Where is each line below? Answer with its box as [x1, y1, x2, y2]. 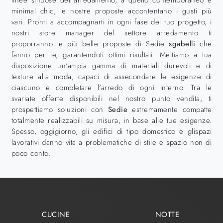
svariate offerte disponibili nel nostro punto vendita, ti [11, 93, 212, 104]
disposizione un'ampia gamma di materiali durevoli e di [11, 60, 212, 71]
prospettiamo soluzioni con [11, 104, 108, 115]
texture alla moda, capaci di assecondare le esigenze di [11, 71, 212, 82]
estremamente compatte [127, 104, 212, 115]
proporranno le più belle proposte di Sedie [11, 38, 169, 49]
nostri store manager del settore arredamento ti [11, 27, 212, 38]
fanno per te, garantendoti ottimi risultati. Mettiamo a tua [11, 49, 212, 60]
